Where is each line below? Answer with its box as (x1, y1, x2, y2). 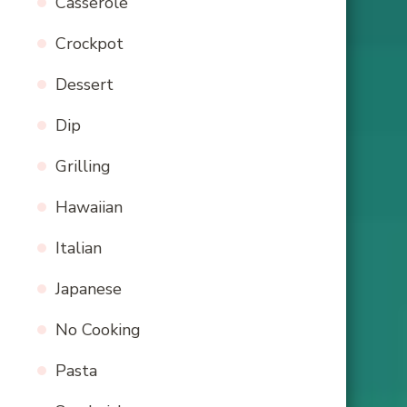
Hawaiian (55, 196, 123, 219)
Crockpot (55, 33, 124, 55)
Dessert (55, 74, 114, 96)
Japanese (55, 278, 122, 301)
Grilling (55, 155, 111, 178)
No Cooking (55, 319, 141, 342)
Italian (55, 237, 102, 260)
